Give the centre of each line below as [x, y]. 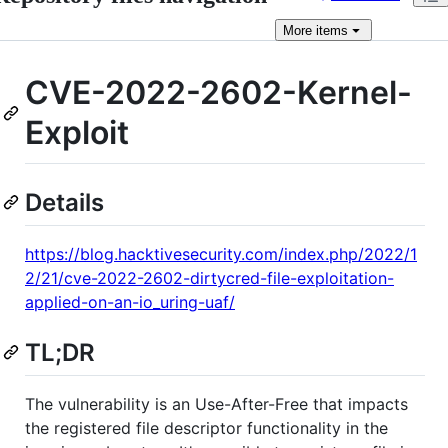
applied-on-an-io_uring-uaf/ [130, 301]
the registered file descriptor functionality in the [206, 427]
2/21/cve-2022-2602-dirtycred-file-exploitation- [209, 277]
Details [64, 202]
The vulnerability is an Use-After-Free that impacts [216, 403]
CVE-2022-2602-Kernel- [218, 92]
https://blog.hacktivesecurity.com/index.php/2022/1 [221, 253]
